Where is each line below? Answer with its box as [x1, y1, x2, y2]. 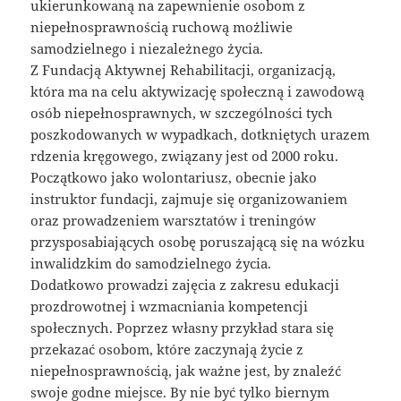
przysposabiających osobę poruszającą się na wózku [30, 233, 366, 252]
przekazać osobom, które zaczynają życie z [30, 340, 304, 359]
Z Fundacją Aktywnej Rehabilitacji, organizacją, [30, 61, 337, 80]
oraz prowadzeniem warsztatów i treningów [30, 211, 317, 230]
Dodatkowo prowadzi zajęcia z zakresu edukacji [30, 276, 340, 294]
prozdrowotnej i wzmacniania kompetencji [30, 297, 309, 316]
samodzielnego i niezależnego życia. [30, 39, 264, 58]
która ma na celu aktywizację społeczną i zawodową [30, 82, 365, 101]
